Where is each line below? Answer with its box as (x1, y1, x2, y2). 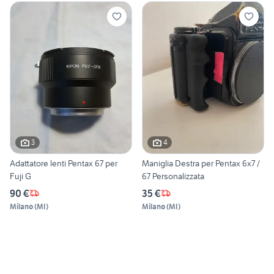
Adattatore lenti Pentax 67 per (10, 157, 117, 169)
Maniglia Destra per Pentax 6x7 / (142, 157, 260, 169)
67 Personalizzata (142, 170, 204, 182)
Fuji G (10, 170, 31, 182)
